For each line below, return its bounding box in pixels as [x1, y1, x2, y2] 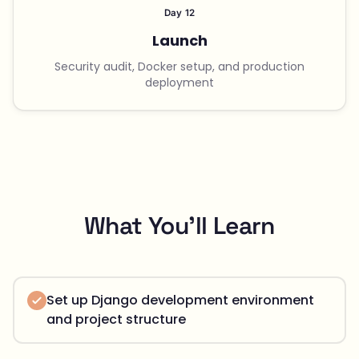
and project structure [46, 309, 186, 329]
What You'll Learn [84, 209, 275, 241]
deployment [145, 74, 214, 91]
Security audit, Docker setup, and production [54, 58, 305, 75]
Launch [151, 30, 208, 50]
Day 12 [163, 7, 196, 19]
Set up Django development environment [46, 290, 314, 309]
